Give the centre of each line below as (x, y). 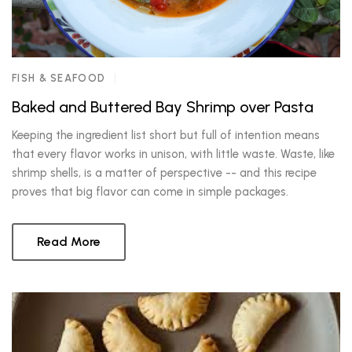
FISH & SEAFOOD (59, 78)
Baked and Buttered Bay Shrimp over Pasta (163, 107)
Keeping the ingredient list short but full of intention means (166, 135)
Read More (69, 242)
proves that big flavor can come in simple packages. (150, 192)
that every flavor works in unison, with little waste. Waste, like (173, 154)
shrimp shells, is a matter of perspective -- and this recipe (164, 173)
